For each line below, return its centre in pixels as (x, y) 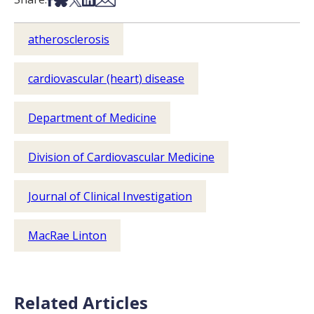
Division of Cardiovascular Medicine (121, 157)
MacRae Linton (67, 235)
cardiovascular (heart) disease (106, 78)
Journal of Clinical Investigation (110, 196)
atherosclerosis (69, 39)
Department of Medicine (92, 117)
